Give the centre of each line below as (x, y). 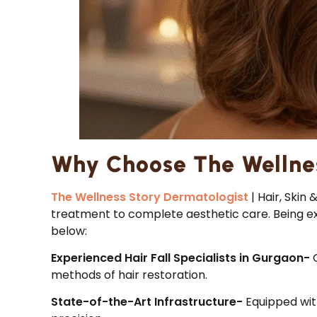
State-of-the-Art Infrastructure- (148, 302)
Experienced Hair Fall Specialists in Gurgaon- (182, 258)
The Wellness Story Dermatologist (150, 197)
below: (69, 231)
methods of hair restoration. (129, 275)
